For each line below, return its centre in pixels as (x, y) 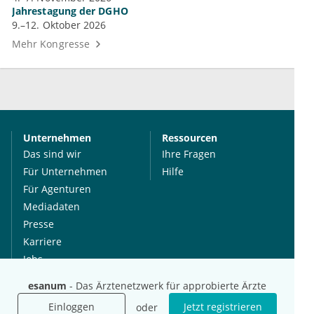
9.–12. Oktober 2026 (59, 25)
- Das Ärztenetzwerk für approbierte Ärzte (166, 286)
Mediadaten (52, 207)
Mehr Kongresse (51, 44)
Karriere (42, 242)
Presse (39, 224)
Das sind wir (52, 154)
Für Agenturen (57, 189)
